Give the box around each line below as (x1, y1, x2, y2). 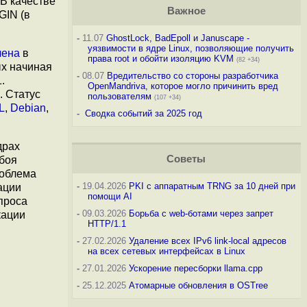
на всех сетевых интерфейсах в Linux (87, 246, 245, 256)
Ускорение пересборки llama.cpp (128, 263, 262, 273)
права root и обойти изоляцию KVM (87, 53, 234, 64)
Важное (167, 5, 206, 16)
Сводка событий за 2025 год (84, 108, 202, 119)
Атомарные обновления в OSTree (128, 280, 268, 291)
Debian (10, 102, 46, 114)
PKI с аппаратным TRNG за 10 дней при (128, 181, 295, 191)
